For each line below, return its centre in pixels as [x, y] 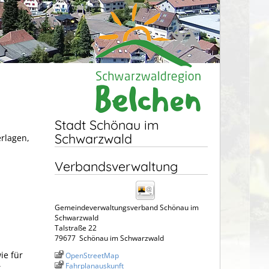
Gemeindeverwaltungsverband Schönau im [127, 207]
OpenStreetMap [92, 255]
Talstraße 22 [76, 228]
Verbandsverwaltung [116, 166]
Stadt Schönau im [107, 124]
